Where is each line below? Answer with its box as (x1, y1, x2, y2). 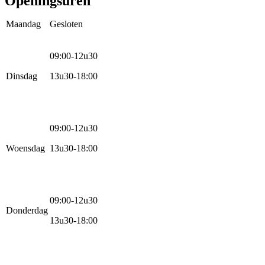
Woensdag (6, 143, 45, 154)
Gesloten (50, 19, 83, 30)
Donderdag (6, 205, 48, 216)
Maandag (6, 19, 41, 30)
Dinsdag (6, 71, 37, 82)
